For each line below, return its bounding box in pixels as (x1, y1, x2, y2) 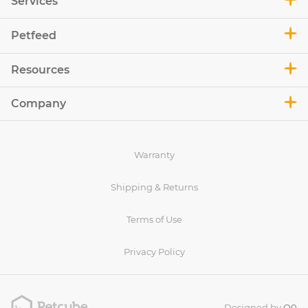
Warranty (133, 149, 175, 161)
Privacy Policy (123, 246, 185, 258)
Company (11, 97, 66, 111)
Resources (11, 63, 69, 77)
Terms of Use (126, 214, 182, 225)
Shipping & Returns (110, 181, 198, 193)
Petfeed (11, 29, 56, 43)
